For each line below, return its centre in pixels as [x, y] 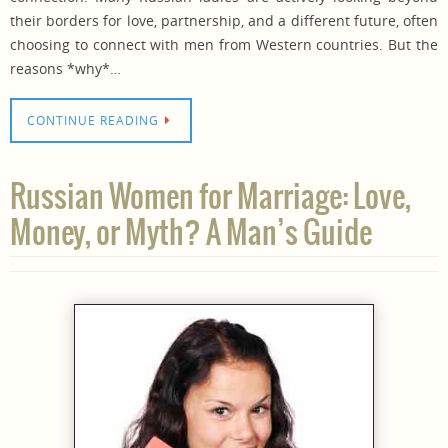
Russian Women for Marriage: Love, [210, 198]
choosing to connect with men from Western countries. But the [224, 44]
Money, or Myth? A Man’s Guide [191, 234]
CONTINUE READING [93, 121]
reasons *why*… [65, 68]
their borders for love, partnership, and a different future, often [224, 20]
